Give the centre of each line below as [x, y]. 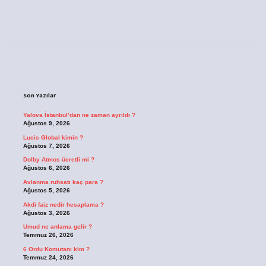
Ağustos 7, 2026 [46, 145]
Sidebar [54, 74]
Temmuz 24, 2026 [48, 257]
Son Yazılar [39, 96]
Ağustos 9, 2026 [46, 123]
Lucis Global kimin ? [53, 137]
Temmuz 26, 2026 [48, 235]
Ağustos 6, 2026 [46, 168]
